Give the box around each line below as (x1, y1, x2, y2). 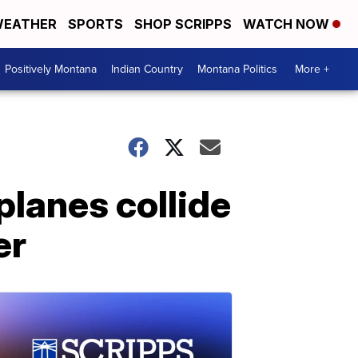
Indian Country (111, 61, 183, 78)
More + (295, 61, 329, 78)
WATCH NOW (243, 16, 332, 32)
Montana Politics (197, 61, 277, 78)
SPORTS (68, 16, 123, 32)
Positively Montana (5, 61, 97, 78)
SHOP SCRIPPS (134, 16, 232, 32)
